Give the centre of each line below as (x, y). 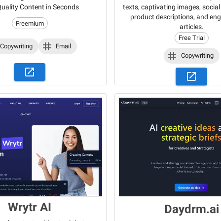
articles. (191, 27)
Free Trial (191, 38)
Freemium (30, 23)
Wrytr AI (30, 207)
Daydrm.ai (191, 209)
